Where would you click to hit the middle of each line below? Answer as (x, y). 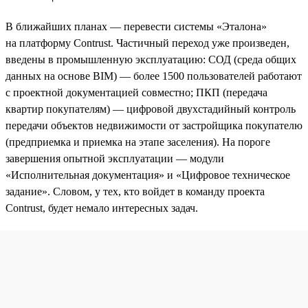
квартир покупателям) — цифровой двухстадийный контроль (151, 109)
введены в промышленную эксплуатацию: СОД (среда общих (151, 59)
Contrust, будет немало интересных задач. (102, 208)
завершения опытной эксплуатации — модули (115, 158)
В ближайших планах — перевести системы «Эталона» (136, 26)
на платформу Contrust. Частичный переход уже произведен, (147, 43)
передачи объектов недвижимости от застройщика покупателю (154, 125)
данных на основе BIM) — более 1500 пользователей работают (154, 76)
